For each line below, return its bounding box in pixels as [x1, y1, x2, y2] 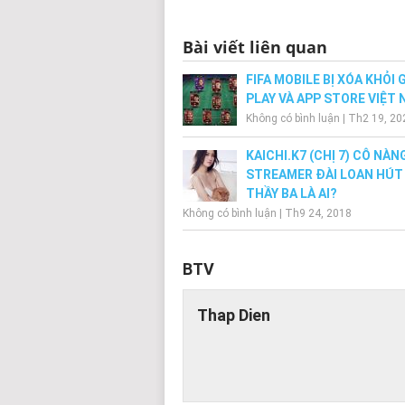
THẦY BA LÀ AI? [246, 185, 337, 201]
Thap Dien [196, 305, 270, 325]
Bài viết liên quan [183, 35, 327, 58]
